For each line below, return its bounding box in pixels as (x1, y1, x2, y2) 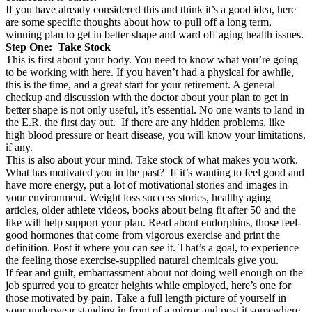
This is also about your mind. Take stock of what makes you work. (6, 153, 298, 166)
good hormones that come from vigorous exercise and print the (6, 228, 280, 241)
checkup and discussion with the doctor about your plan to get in (6, 91, 288, 103)
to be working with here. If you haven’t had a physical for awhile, (6, 65, 294, 78)
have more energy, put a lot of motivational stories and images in (6, 178, 288, 191)
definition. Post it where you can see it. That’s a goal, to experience (6, 241, 299, 253)
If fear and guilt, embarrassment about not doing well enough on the (6, 266, 303, 279)
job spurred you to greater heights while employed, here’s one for (6, 279, 291, 291)
